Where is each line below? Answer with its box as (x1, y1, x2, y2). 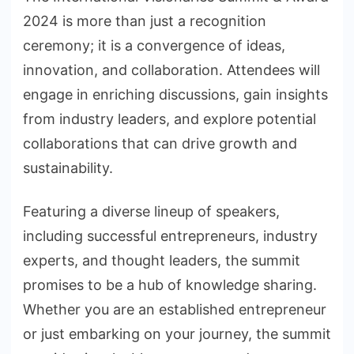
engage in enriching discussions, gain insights (23, 86, 328, 104)
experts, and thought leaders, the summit (23, 252, 300, 269)
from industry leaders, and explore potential (23, 111, 316, 128)
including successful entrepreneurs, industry (23, 228, 318, 245)
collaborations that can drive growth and (23, 135, 297, 153)
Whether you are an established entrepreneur (23, 301, 326, 318)
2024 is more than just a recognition (23, 13, 266, 30)
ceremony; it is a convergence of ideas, (23, 37, 285, 55)
